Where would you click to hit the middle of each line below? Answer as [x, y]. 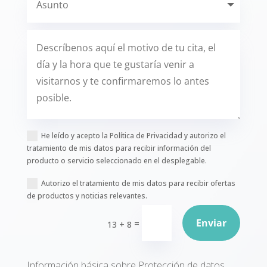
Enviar [212, 223]
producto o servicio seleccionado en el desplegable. [117, 160]
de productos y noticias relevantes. [87, 195]
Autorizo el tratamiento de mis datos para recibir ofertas [139, 183]
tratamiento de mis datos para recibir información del [119, 148]
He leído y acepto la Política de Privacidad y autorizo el [134, 135]
